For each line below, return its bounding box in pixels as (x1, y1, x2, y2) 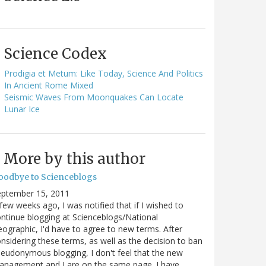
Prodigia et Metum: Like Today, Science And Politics (4, 67, 203, 79)
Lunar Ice (4, 103, 40, 115)
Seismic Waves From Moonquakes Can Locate (4, 91, 183, 103)
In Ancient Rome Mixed (4, 79, 93, 91)
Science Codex (4, 44, 107, 63)
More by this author (4, 149, 145, 168)
